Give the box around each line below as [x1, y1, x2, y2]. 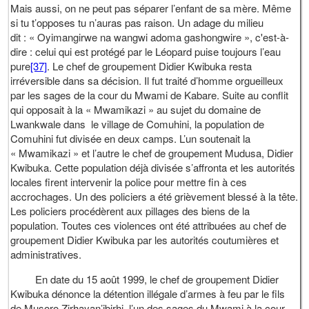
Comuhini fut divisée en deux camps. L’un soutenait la [10, 131, 251, 146]
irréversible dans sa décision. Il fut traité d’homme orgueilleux [10, 73, 284, 88]
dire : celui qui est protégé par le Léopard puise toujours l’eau [10, 44, 281, 59]
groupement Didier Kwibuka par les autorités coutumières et [10, 232, 279, 248]
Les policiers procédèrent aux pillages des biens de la [10, 203, 250, 219]
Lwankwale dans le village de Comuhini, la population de [10, 117, 265, 132]
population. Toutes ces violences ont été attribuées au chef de [10, 218, 287, 233]
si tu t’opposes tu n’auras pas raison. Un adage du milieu [10, 15, 264, 30]
